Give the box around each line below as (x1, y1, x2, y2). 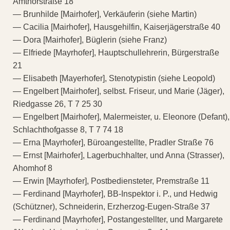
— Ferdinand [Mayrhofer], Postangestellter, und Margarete (13, 215, 223, 224)
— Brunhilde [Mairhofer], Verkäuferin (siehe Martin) (13, 9, 197, 18)
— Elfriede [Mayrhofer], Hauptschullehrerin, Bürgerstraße (13, 48, 219, 57)
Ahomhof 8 (13, 163, 52, 172)
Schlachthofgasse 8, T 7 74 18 (13, 125, 123, 134)
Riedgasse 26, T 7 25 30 (13, 99, 102, 108)
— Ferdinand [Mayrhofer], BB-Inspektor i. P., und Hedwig (13, 189, 218, 198)
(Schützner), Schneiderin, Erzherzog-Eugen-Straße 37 (13, 202, 210, 211)
